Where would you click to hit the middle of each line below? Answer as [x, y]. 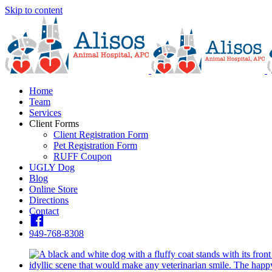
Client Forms [54, 124]
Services [45, 113]
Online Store [53, 189]
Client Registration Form [101, 134]
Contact [44, 211]
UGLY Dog [52, 167]
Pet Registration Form [95, 145]
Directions [49, 200]
